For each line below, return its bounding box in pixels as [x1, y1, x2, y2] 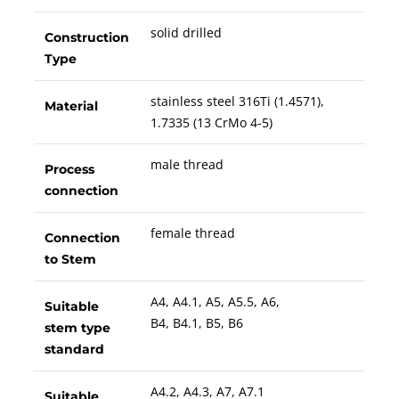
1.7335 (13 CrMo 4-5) [150, 113, 273, 131]
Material [44, 97, 98, 114]
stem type [44, 319, 110, 336]
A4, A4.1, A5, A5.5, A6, [150, 292, 280, 310]
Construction [44, 28, 129, 45]
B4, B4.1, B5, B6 [150, 313, 243, 331]
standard [44, 340, 104, 357]
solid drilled [150, 23, 222, 41]
